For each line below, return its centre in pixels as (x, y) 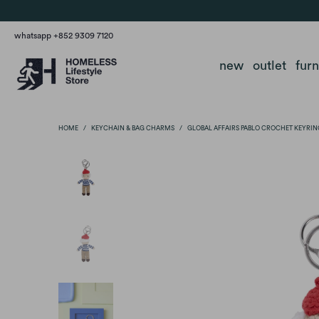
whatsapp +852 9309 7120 (64, 36)
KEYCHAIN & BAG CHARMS (133, 128)
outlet (269, 66)
